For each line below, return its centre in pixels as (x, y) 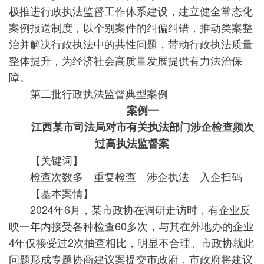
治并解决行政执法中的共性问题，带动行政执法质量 (131, 44)
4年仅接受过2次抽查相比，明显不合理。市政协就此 (131, 242)
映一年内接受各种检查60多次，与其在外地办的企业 (131, 226)
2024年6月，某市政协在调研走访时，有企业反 (130, 209)
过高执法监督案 (132, 143)
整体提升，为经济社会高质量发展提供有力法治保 (126, 60)
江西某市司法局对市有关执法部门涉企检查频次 (132, 127)
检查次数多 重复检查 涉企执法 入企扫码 (126, 176)
